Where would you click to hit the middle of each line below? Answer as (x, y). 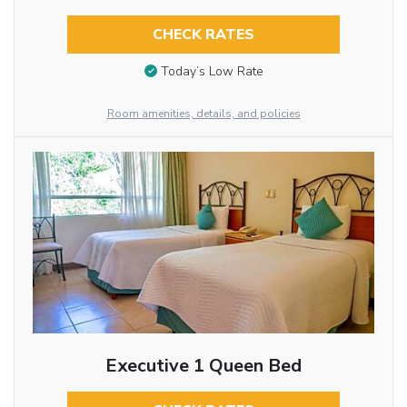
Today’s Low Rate (212, 72)
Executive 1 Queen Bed (203, 366)
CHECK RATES (203, 34)
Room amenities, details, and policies (203, 114)
